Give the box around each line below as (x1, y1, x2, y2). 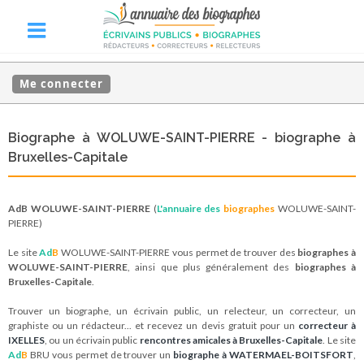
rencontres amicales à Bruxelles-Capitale (139, 334, 323, 346)
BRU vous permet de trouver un (28, 349, 174, 361)
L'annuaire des (156, 202, 221, 214)
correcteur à (297, 319, 357, 331)
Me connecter (19, 76, 103, 91)
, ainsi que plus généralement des (128, 261, 295, 273)
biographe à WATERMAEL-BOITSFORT (173, 349, 354, 361)
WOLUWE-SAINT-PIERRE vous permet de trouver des (58, 246, 298, 258)
